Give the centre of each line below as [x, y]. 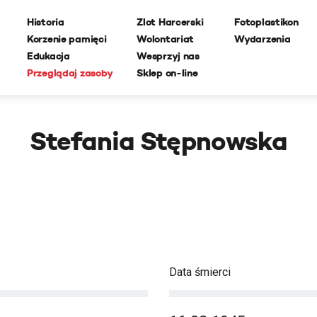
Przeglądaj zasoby [70, 73]
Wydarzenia [263, 39]
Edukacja [48, 56]
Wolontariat [166, 39]
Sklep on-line [167, 73]
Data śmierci [200, 272]
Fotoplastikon [266, 22]
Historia [46, 22]
